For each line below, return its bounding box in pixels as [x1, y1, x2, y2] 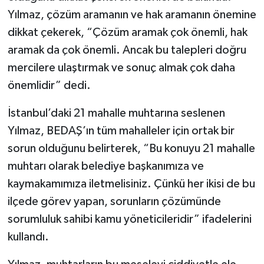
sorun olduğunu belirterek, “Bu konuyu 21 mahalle [7, 142, 255, 154]
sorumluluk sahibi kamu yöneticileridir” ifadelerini [7, 213, 252, 225]
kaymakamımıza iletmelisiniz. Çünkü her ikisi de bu [7, 177, 255, 190]
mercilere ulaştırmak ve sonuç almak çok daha [7, 61, 235, 74]
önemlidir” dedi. [7, 79, 91, 91]
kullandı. [7, 230, 49, 243]
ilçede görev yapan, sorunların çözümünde [7, 195, 221, 207]
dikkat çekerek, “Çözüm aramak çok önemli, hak [7, 26, 247, 38]
